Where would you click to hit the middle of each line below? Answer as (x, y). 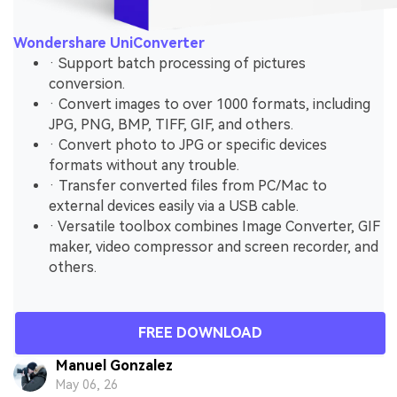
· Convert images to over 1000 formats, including (210, 105)
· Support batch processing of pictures (177, 64)
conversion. (87, 84)
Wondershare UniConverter (109, 43)
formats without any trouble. (144, 166)
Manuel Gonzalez (114, 365)
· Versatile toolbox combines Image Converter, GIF (214, 227)
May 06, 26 (86, 385)
